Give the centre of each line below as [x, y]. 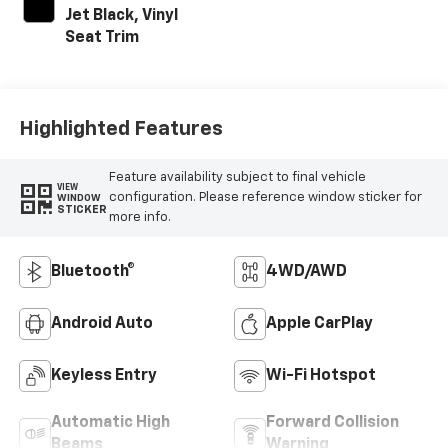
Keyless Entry [103, 375]
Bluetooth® [92, 271]
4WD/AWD [306, 271]
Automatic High [110, 422]
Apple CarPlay [319, 323]
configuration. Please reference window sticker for [265, 198]
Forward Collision [332, 422]
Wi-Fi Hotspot [321, 375]
